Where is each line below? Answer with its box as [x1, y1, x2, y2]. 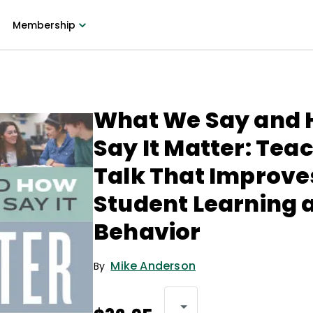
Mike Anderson [110, 258, 196, 274]
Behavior [94, 216, 201, 247]
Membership [12, 18, 75, 32]
